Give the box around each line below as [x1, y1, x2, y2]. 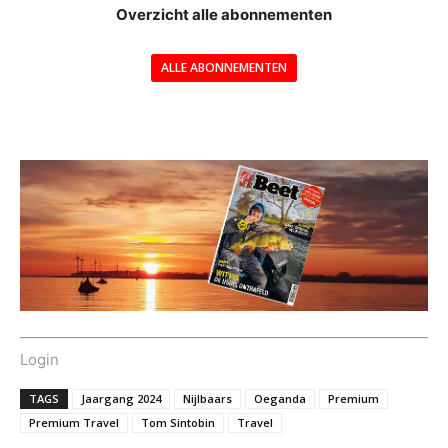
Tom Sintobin [141, 414, 215, 430]
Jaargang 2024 [81, 390, 161, 406]
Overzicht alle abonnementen [116, 5, 332, 25]
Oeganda [254, 390, 306, 406]
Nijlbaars [183, 390, 232, 406]
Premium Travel [29, 414, 119, 430]
